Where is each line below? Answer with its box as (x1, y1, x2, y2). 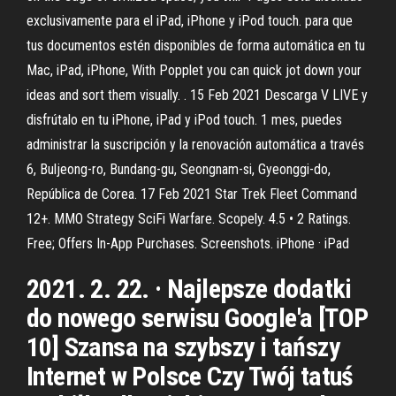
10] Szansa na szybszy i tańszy (27, 331, 339, 362)
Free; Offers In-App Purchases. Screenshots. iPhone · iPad (27, 235, 353, 252)
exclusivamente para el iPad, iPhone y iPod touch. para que (27, 12, 353, 29)
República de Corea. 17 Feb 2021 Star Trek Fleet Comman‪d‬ (27, 186, 357, 202)
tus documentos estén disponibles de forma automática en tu (27, 37, 365, 54)
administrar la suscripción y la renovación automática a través (27, 136, 364, 153)
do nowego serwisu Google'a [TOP (27, 302, 369, 333)
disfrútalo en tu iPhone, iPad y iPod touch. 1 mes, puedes (27, 111, 342, 128)
